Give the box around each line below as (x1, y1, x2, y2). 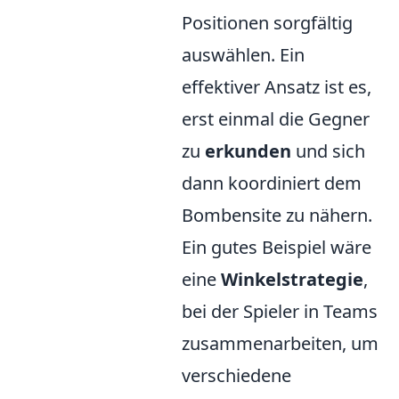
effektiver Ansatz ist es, (182, 75, 371, 100)
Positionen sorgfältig (182, 11, 353, 36)
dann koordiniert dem (182, 171, 362, 196)
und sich (291, 139, 365, 164)
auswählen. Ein (182, 43, 305, 68)
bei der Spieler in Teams (182, 299, 378, 324)
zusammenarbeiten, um (182, 331, 379, 356)
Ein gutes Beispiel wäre (182, 235, 371, 260)
